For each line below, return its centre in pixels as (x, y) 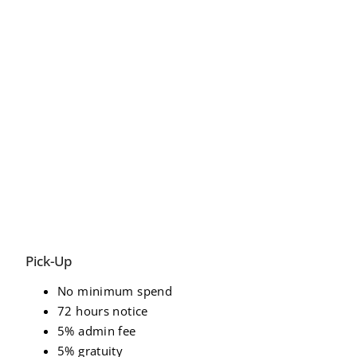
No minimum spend (115, 290)
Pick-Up (49, 261)
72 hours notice (103, 310)
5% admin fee (97, 330)
